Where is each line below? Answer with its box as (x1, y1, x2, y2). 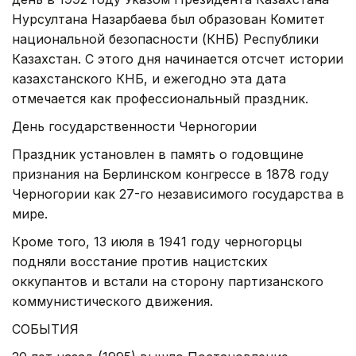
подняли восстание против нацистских (12, 253, 268, 269)
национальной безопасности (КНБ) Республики (12, 30, 319, 47)
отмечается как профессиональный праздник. (12, 90, 308, 106)
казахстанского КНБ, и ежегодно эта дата (12, 70, 286, 87)
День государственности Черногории (12, 118, 257, 134)
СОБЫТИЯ (12, 320, 79, 337)
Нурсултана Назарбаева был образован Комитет (12, 10, 325, 27)
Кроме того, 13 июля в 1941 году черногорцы (12, 233, 302, 250)
